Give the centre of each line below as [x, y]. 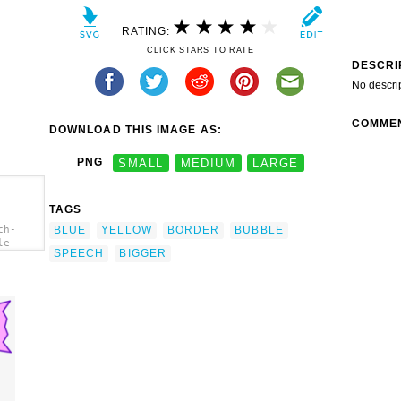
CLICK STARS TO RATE [200, 51]
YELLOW [127, 230]
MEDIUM [208, 163]
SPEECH [79, 253]
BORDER [193, 230]
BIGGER [143, 253]
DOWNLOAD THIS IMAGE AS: [136, 130]
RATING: [148, 31]
